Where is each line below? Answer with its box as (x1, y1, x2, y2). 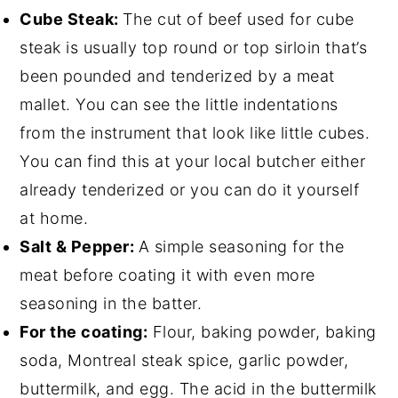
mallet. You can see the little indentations (20, 94, 338, 114)
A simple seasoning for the (138, 236, 345, 256)
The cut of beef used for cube (123, 9, 354, 28)
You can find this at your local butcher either (20, 151, 366, 171)
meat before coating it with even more (20, 265, 315, 284)
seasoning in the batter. (20, 293, 203, 313)
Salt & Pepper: (20, 236, 139, 256)
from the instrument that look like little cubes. (20, 123, 370, 142)
